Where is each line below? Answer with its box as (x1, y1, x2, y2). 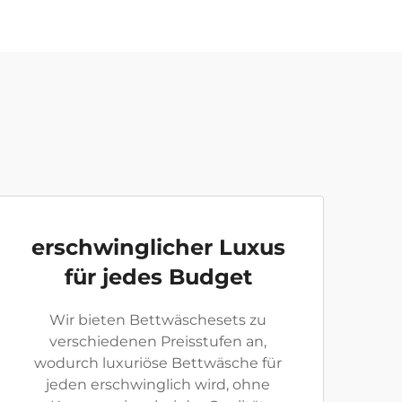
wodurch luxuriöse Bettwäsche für (34, 354, 282, 371)
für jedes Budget (64, 264, 252, 290)
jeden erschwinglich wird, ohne (46, 376, 270, 393)
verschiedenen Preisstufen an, (49, 333, 267, 350)
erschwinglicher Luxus (31, 234, 285, 260)
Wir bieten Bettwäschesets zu (49, 311, 267, 328)
